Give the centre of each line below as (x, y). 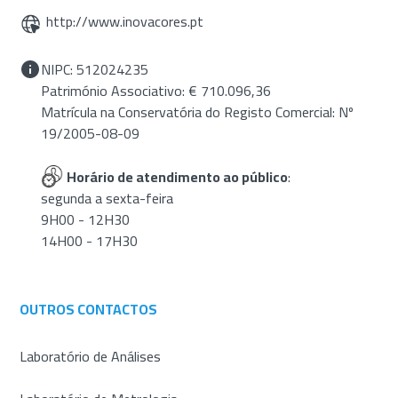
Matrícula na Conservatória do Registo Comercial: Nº (198, 111)
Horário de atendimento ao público (178, 176)
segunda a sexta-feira (107, 198)
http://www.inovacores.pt (125, 21)
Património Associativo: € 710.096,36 (156, 90)
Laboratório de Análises (91, 356)
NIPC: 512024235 (95, 69)
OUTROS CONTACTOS (89, 309)
